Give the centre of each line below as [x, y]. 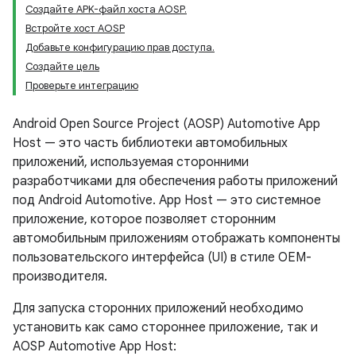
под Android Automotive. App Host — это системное [167, 200]
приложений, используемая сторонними [131, 162]
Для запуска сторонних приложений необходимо [158, 308]
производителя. [60, 277]
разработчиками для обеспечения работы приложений [175, 181]
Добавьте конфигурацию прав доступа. [120, 47]
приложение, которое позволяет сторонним [144, 219]
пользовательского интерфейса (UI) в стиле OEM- [162, 257]
